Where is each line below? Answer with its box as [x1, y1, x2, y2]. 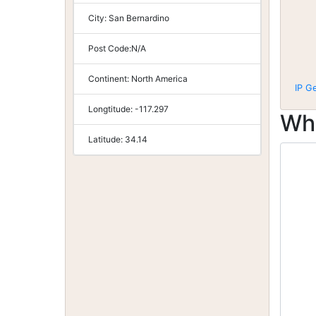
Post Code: [88, 43, 131, 54]
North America [131, 73, 188, 84]
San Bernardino [109, 13, 169, 23]
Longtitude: [88, 104, 135, 114]
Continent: [88, 73, 131, 84]
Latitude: [88, 134, 125, 145]
